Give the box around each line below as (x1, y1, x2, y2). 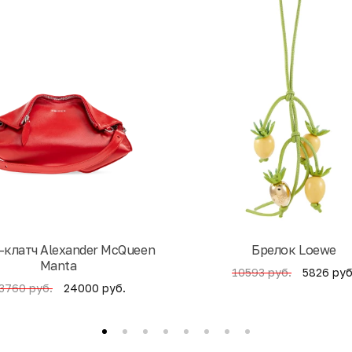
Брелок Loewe (251, 242, 336, 258)
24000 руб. (64, 280, 126, 295)
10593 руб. (232, 266, 291, 280)
